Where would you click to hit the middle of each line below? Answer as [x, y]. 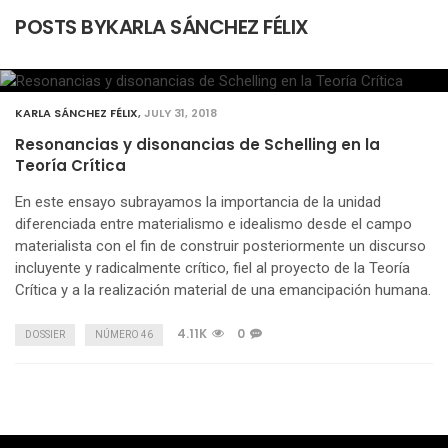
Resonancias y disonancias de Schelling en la [197, 144]
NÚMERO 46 [124, 334]
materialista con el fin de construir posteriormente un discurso [220, 246]
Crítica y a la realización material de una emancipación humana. [223, 290]
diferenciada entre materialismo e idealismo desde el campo [213, 224]
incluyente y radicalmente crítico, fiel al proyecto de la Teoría [212, 268]
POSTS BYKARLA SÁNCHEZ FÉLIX [162, 26]
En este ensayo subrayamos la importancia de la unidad [198, 202]
